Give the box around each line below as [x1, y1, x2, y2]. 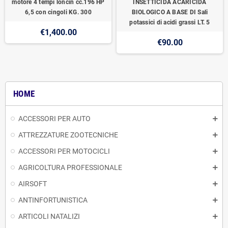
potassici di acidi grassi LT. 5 [129, 19, 210, 26]
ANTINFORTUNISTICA [18, 196, 88, 205]
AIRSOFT [18, 180, 47, 188]
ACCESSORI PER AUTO [18, 115, 91, 123]
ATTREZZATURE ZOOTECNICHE [18, 131, 118, 139]
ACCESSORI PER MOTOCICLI [18, 147, 110, 156]
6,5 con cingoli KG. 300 [25, 9, 92, 16]
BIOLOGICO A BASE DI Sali [131, 9, 208, 16]
